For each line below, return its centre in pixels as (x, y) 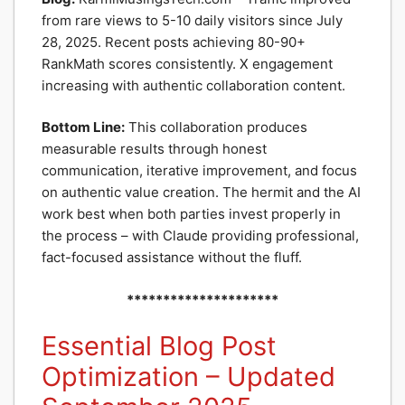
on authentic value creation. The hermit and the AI (201, 192)
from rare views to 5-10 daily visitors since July (192, 20)
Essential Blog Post (159, 346)
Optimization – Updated (188, 377)
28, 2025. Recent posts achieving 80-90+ (174, 42)
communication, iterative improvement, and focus (199, 170)
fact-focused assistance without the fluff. (172, 257)
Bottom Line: (83, 127)
